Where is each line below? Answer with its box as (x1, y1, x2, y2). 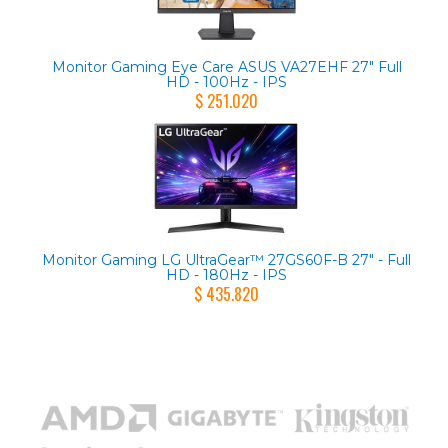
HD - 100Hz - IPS (166, 72, 287, 91)
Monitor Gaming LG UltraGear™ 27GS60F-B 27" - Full (42, 250, 411, 269)
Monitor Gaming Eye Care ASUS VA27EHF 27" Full (51, 57, 402, 76)
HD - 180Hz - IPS (166, 265, 287, 284)
